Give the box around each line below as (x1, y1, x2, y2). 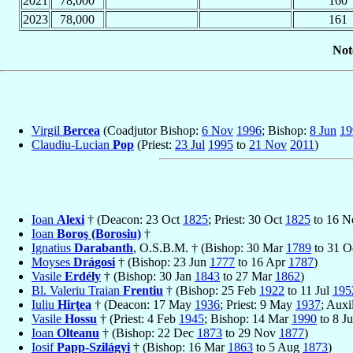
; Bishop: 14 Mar (204, 312, 292, 326)
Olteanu (57, 326, 99, 340)
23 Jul (175, 138, 205, 152)
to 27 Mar (220, 269, 275, 284)
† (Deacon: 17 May (91, 298, 195, 312)
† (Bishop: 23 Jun (115, 255, 210, 269)
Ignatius (32, 241, 74, 255)
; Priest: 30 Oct (208, 213, 285, 227)
